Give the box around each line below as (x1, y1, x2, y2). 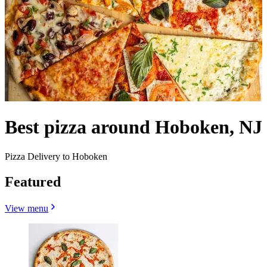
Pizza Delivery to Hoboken (5, 151, 107, 162)
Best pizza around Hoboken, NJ (5, 116, 262, 138)
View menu (5, 203, 48, 213)
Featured (5, 173, 61, 190)
